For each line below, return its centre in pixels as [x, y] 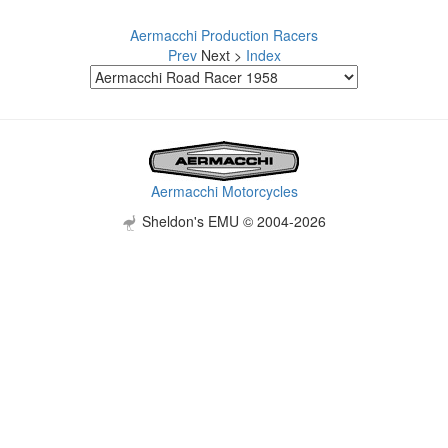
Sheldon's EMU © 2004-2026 [232, 221]
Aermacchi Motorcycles [224, 191]
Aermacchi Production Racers [224, 35]
